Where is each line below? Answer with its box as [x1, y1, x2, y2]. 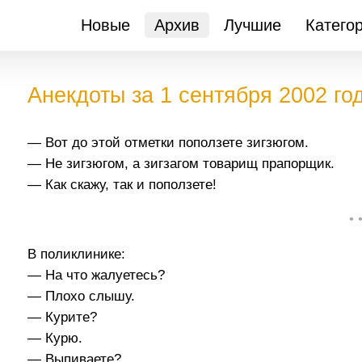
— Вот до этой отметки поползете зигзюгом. [27, 135, 309, 150]
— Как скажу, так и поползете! [27, 177, 217, 192]
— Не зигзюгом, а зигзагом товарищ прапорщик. [27, 156, 335, 171]
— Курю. [27, 330, 83, 346]
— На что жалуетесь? [27, 267, 166, 283]
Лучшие [223, 16, 281, 34]
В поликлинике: [27, 246, 126, 262]
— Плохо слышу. [27, 288, 136, 304]
